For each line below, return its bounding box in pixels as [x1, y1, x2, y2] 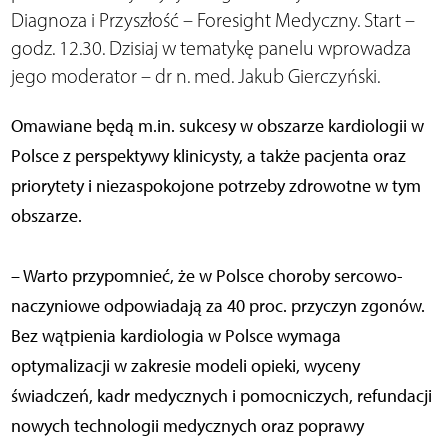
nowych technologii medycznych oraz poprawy [10, 414, 364, 437]
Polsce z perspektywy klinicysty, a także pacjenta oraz [10, 144, 406, 167]
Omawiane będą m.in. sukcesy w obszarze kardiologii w [10, 114, 424, 137]
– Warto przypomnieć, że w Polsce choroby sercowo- [10, 264, 403, 287]
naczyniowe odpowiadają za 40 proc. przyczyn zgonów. [10, 294, 425, 317]
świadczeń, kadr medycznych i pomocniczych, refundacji [10, 384, 432, 407]
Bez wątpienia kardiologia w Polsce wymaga [10, 324, 341, 347]
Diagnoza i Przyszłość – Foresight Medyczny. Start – [10, 7, 415, 32]
